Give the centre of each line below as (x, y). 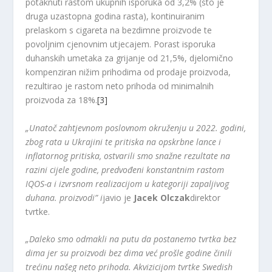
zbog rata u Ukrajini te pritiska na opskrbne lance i (124, 141)
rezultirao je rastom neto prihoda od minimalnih (120, 86)
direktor (206, 197)
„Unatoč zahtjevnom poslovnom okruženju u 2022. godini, (136, 127)
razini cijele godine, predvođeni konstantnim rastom (125, 169)
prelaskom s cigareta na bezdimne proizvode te (119, 30)
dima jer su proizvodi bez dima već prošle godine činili (129, 253)
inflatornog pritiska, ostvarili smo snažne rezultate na (128, 155)
